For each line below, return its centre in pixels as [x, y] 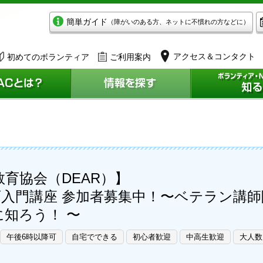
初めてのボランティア [48, 57]
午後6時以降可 [31, 237]
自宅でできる [95, 237]
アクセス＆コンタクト [214, 56]
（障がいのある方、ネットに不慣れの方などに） [178, 21]
